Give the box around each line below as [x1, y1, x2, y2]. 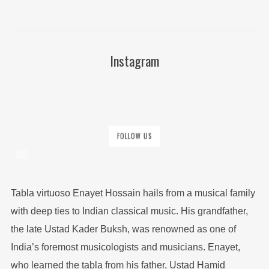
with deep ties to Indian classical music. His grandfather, [10, 206, 248, 217]
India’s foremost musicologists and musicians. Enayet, [10, 242, 240, 253]
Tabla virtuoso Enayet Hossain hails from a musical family [10, 188, 255, 199]
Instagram [110, 51, 159, 70]
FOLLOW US [117, 131, 152, 141]
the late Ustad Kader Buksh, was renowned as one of [10, 224, 236, 235]
